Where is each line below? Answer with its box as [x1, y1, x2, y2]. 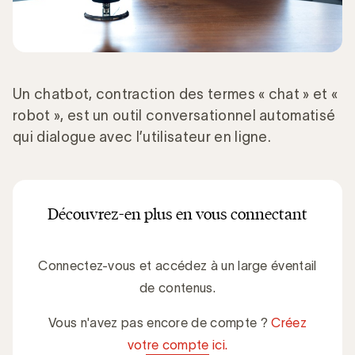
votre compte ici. [127, 337, 228, 352]
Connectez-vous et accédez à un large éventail [38, 258, 317, 273]
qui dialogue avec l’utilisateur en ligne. [13, 128, 272, 145]
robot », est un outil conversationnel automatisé [13, 107, 336, 124]
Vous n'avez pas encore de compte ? [48, 315, 272, 330]
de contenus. [139, 280, 216, 295]
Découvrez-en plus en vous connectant [48, 203, 307, 223]
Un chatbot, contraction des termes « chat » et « [13, 86, 342, 102]
